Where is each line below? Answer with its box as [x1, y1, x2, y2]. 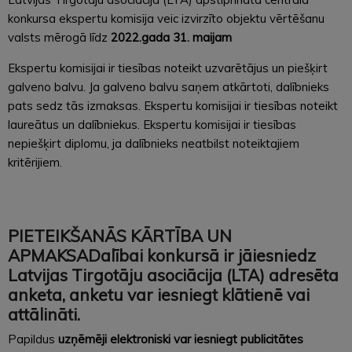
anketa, [8, 284, 69, 305]
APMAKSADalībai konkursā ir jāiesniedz [8, 244, 316, 266]
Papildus [8, 331, 58, 346]
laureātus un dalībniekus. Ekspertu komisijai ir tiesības [8, 116, 296, 132]
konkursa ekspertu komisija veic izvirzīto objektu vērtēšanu [8, 10, 324, 26]
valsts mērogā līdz [8, 29, 111, 45]
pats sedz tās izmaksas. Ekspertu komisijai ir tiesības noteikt [8, 97, 338, 113]
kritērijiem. [8, 154, 62, 170]
